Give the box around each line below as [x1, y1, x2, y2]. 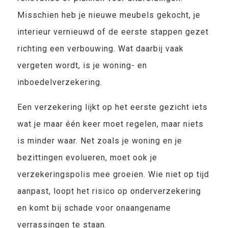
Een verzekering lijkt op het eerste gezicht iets [17, 102, 208, 112]
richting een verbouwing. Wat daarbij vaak [17, 44, 184, 53]
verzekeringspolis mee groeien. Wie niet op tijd [17, 169, 209, 179]
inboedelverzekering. [17, 77, 102, 87]
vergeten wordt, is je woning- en [17, 61, 147, 70]
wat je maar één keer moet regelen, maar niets [17, 119, 204, 129]
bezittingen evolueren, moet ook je [17, 153, 157, 162]
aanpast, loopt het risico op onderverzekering [17, 186, 201, 196]
